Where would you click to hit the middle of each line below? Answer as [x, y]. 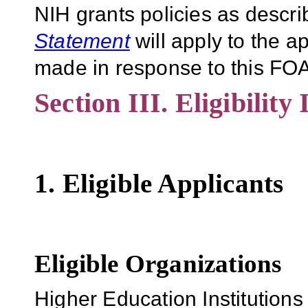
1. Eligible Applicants [159, 183]
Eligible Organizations [158, 263]
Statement [82, 41]
